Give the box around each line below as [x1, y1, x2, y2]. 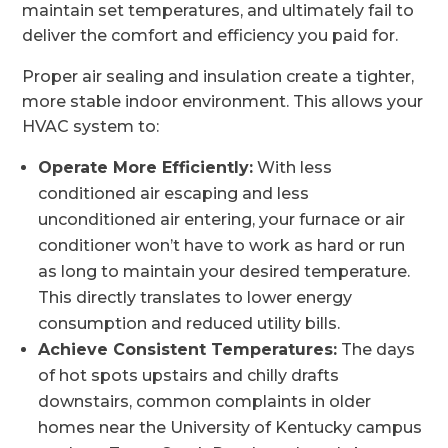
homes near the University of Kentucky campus [38, 418, 423, 437]
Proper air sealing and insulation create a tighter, [22, 67, 415, 86]
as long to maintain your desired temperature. [38, 262, 411, 281]
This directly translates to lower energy [38, 288, 353, 307]
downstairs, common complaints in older [38, 392, 372, 411]
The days [337, 340, 416, 359]
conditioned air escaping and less [38, 184, 310, 203]
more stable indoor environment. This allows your [22, 92, 424, 111]
